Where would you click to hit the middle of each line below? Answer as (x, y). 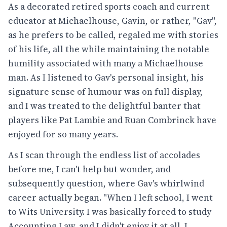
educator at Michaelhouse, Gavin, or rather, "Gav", (112, 21)
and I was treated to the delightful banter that (104, 106)
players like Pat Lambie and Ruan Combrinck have (112, 120)
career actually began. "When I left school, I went (110, 198)
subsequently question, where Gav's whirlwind (106, 184)
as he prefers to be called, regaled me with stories (113, 35)
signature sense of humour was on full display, (105, 91)
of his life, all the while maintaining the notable (109, 49)
